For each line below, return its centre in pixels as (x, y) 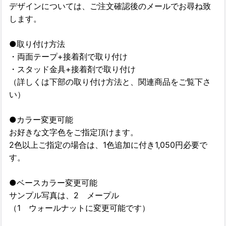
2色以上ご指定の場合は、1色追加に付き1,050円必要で (108, 145)
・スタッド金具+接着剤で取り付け (72, 69)
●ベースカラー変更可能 (53, 182)
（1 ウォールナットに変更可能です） (79, 208)
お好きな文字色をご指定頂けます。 (74, 132)
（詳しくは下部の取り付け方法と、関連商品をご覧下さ (110, 81)
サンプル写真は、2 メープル (64, 195)
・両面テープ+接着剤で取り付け (68, 56)
